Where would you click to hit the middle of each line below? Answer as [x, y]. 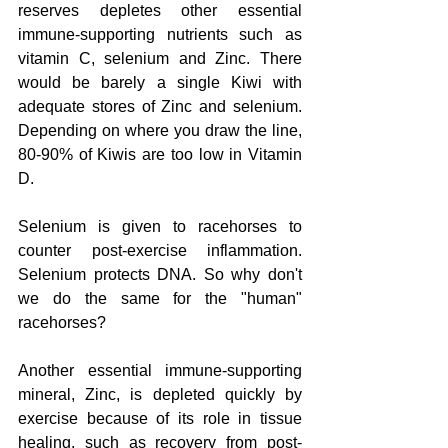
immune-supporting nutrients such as [160, 34]
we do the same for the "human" [160, 298]
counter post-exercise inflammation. [160, 250]
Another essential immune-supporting [160, 370]
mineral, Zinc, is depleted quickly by [160, 394]
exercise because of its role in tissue [160, 418]
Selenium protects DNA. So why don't [160, 274]
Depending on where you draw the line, [160, 130]
